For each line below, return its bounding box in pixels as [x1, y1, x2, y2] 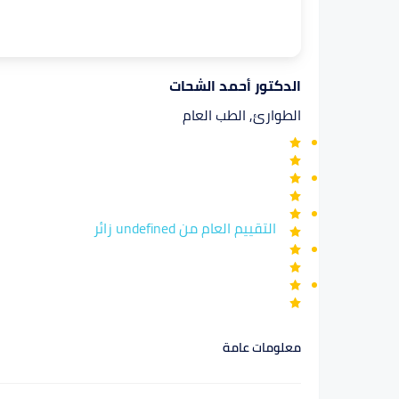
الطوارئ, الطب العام [183, 102, 301, 129]
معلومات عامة [223, 336, 301, 360]
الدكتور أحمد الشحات [169, 72, 301, 100]
